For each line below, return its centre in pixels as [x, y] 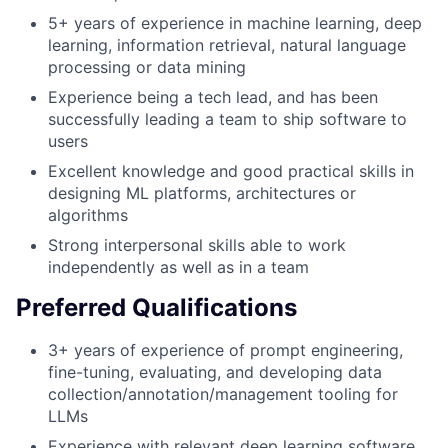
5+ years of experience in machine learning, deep [235, 22]
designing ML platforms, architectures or [202, 192]
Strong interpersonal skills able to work [197, 244]
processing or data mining [147, 66]
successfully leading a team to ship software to [227, 118]
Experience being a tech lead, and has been [213, 96]
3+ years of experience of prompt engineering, [225, 350]
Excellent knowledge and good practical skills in [231, 170]
